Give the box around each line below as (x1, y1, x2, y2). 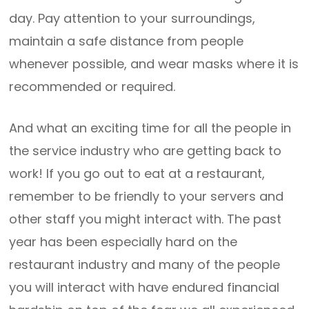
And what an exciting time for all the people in (9, 119, 292, 137)
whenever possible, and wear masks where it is (9, 55, 299, 72)
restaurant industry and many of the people (9, 256, 281, 273)
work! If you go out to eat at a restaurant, (9, 165, 266, 182)
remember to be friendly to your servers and (9, 188, 284, 205)
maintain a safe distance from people (9, 32, 244, 50)
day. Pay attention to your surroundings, (9, 10, 256, 27)
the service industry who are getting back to (9, 142, 282, 159)
